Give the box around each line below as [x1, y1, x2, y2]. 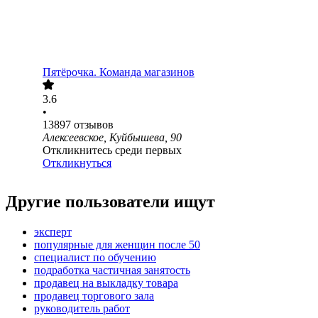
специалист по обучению [34, 251, 156, 264]
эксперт [34, 226, 72, 238]
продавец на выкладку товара [34, 277, 178, 290]
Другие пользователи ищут [6, 192, 215, 212]
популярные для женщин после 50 [34, 238, 200, 251]
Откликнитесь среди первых [43, 144, 182, 157]
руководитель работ [34, 302, 130, 315]
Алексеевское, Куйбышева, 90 [43, 131, 182, 144]
